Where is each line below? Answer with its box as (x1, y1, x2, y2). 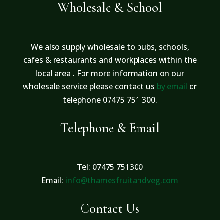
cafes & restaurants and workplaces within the (23, 55, 197, 66)
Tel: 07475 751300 (77, 162, 143, 173)
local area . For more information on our (35, 68, 185, 79)
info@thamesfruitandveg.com (65, 175, 179, 186)
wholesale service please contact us (23, 81, 157, 92)
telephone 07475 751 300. (62, 94, 157, 106)
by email (157, 81, 188, 92)
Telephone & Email (60, 120, 160, 137)
